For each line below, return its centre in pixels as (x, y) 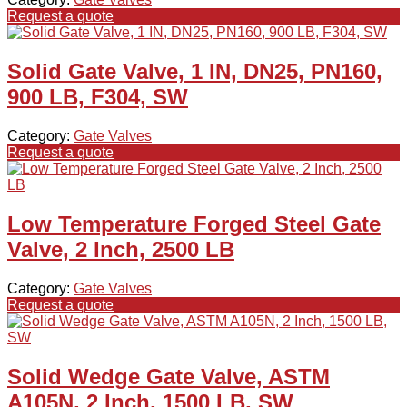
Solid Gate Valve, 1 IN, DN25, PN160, (195, 71)
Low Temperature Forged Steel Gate (194, 223)
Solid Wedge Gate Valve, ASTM (169, 376)
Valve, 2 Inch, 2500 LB (121, 249)
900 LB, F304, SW (98, 96)
